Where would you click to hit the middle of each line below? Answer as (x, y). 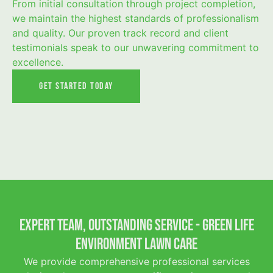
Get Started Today (76, 86)
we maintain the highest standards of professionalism (136, 18)
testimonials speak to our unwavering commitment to (136, 47)
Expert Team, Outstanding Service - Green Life (136, 225)
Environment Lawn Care (136, 244)
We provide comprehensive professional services (136, 261)
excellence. (38, 62)
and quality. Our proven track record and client (120, 33)
